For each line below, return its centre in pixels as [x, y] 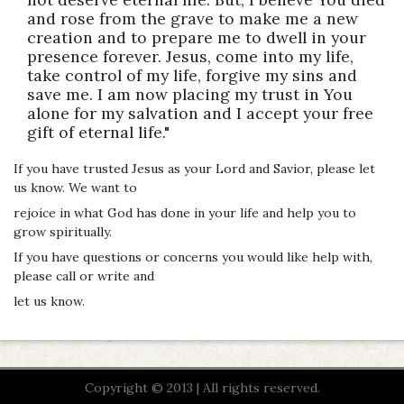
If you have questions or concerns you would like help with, [193, 257]
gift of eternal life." [98, 132]
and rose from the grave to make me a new [193, 18]
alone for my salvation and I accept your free [200, 113]
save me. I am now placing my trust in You [190, 94]
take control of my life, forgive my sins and [192, 75]
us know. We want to [75, 187]
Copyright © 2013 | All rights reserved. [202, 387]
